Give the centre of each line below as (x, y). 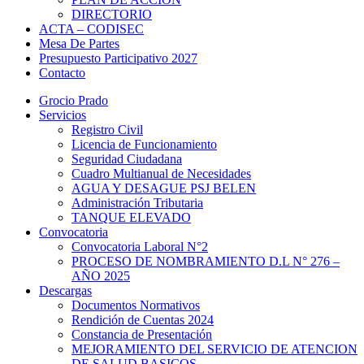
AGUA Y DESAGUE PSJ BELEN (164, 188)
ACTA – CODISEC (91, 29)
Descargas (65, 291)
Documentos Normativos (136, 305)
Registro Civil (107, 130)
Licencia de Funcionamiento (144, 145)
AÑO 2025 (101, 276)
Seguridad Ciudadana (127, 159)
